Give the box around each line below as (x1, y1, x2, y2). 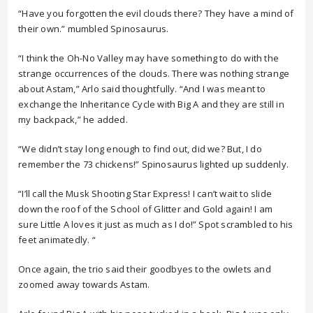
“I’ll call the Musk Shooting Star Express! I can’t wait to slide (18, 187, 272, 200)
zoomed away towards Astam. (18, 278, 150, 291)
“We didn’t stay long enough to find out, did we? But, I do (18, 143, 262, 155)
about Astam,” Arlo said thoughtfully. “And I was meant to (18, 82, 266, 95)
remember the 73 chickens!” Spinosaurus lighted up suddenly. (18, 158, 289, 170)
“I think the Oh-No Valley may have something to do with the (18, 52, 279, 64)
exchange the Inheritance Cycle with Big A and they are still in (18, 98, 284, 110)
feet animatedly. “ (18, 233, 96, 246)
